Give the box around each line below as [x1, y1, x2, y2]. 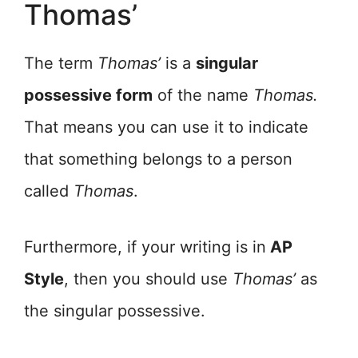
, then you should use [64, 269, 233, 289]
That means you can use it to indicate [24, 117, 308, 137]
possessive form [24, 86, 153, 105]
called [24, 181, 74, 201]
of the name [153, 86, 253, 105]
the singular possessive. [24, 301, 205, 321]
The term [24, 54, 97, 74]
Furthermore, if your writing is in [24, 237, 266, 257]
